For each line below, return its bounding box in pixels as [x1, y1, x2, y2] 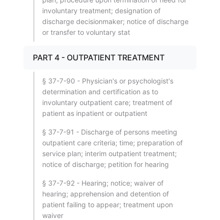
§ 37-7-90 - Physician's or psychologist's [42, 77, 173, 85]
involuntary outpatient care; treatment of [42, 98, 172, 107]
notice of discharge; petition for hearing [42, 160, 169, 168]
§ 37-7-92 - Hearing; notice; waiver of [42, 179, 164, 187]
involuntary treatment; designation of [42, 6, 161, 15]
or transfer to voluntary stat [42, 28, 130, 36]
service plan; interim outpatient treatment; [42, 149, 177, 158]
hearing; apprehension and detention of [42, 190, 169, 198]
